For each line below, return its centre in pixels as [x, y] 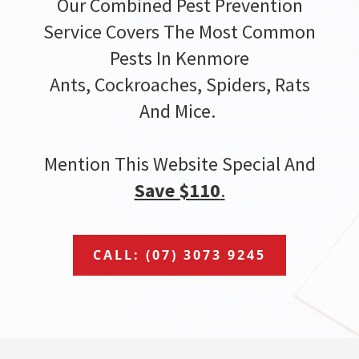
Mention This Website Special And [179, 164]
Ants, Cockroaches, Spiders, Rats [179, 85]
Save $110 [177, 191]
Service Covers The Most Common [179, 32]
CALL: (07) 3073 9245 [179, 255]
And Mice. [179, 111]
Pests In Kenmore [179, 58]
